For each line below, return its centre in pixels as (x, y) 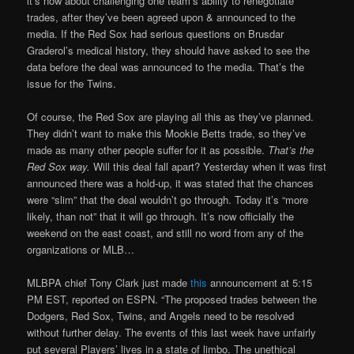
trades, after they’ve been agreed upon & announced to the (162, 17)
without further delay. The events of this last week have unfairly (172, 333)
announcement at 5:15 (260, 283)
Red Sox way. (59, 167)
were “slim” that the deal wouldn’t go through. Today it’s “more (168, 200)
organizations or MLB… (81, 250)
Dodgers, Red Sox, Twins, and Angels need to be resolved (161, 316)
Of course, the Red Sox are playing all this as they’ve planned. (171, 117)
